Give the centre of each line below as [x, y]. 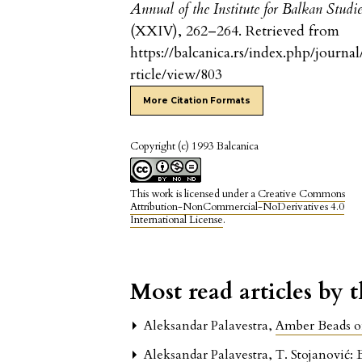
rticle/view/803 [177, 74]
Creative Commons [302, 194]
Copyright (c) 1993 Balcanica [195, 146]
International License [177, 219]
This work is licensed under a [194, 194]
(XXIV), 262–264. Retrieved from [235, 31]
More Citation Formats [197, 100]
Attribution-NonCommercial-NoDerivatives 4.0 [238, 206]
